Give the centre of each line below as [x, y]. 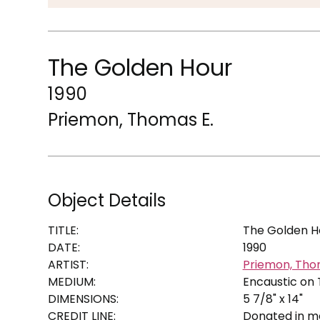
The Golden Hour [140, 67]
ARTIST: [69, 264]
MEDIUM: [72, 281]
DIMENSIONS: [84, 299]
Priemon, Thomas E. [131, 119]
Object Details [107, 200]
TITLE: [64, 230]
